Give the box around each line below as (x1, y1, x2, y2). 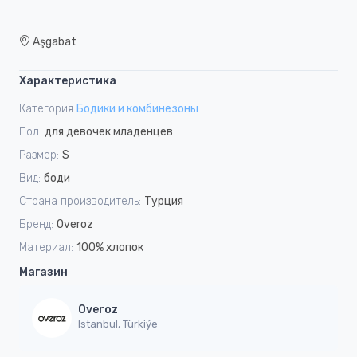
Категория (19, 101, 73, 116)
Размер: (19, 147, 59, 162)
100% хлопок (76, 240, 143, 254)
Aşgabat (30, 34, 76, 49)
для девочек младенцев (45, 124, 173, 139)
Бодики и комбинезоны (76, 101, 198, 116)
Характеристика (19, 73, 116, 88)
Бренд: (19, 217, 53, 231)
